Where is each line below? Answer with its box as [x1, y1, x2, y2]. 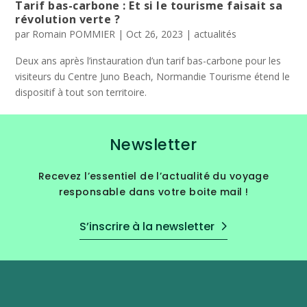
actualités [194, 27, 237, 40]
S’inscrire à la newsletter [79, 218, 214, 234]
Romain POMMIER [32, 27, 116, 40]
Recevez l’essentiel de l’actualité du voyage [38, 169, 269, 183]
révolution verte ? [15, 12, 121, 27]
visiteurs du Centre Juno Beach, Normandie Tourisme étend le [15, 70, 291, 83]
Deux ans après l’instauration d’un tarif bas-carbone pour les [15, 54, 282, 67]
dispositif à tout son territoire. [15, 86, 147, 99]
